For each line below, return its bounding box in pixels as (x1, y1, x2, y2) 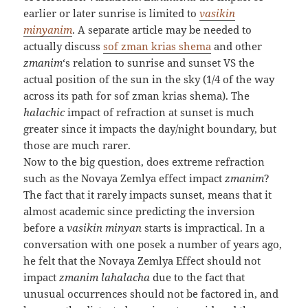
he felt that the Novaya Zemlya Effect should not (23, 254, 261, 267)
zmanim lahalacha (59, 270, 151, 284)
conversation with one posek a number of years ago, (23, 237, 283, 251)
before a (23, 221, 67, 234)
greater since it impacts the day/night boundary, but (23, 122, 277, 135)
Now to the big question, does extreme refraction (23, 155, 265, 168)
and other (211, 39, 263, 53)
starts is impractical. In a (142, 221, 265, 234)
